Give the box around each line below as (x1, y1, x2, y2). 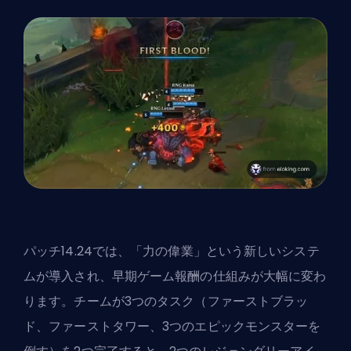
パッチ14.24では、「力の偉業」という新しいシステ (24, 241, 320, 260)
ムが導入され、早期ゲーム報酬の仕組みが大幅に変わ (24, 266, 327, 285)
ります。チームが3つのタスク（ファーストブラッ (24, 291, 309, 310)
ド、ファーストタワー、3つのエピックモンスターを (24, 317, 321, 335)
